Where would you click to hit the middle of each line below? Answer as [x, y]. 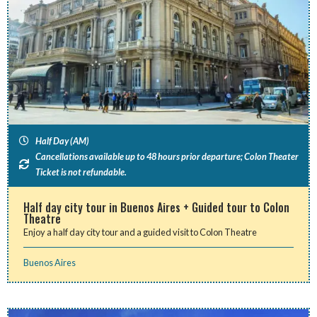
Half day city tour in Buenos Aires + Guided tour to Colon [157, 208]
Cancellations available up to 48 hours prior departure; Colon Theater [167, 156]
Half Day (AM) [62, 140]
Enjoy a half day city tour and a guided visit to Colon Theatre [140, 232]
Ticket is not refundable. [81, 172]
